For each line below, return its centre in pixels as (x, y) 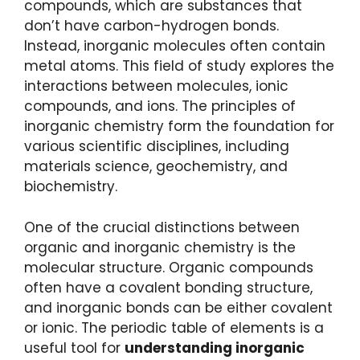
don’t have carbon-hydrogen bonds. (151, 26)
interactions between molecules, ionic (156, 86)
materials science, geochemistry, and (156, 167)
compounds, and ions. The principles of (160, 106)
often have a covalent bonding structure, (168, 287)
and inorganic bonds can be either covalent (178, 307)
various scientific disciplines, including (157, 147)
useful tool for (74, 348)
